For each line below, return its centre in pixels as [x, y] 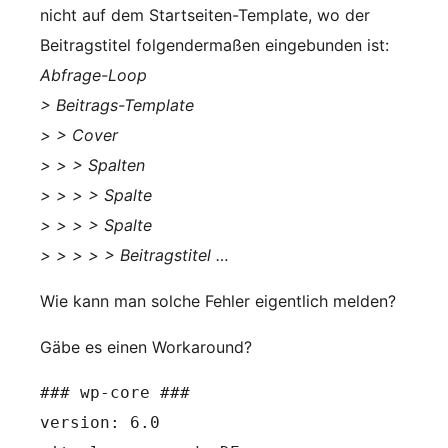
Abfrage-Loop [93, 75]
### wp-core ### [115, 392]
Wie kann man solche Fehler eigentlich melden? [218, 301]
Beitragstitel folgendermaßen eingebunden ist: [214, 45]
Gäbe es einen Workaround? [146, 347]
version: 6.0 [100, 422]
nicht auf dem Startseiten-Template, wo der [205, 15]
